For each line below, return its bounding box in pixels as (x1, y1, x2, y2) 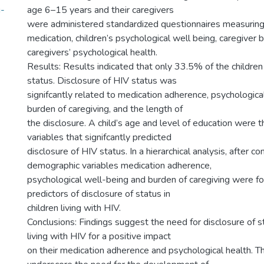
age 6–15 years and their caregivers (27, 4, 174, 16)
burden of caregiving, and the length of (27, 103, 183, 115)
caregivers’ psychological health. (27, 46, 157, 59)
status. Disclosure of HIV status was (27, 74, 177, 87)
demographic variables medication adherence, (27, 159, 212, 172)
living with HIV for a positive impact (27, 230, 171, 243)
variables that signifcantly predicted (27, 131, 171, 144)
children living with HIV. (27, 202, 121, 214)
